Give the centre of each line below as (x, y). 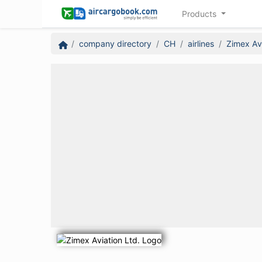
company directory (115, 44)
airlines (201, 44)
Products (200, 14)
